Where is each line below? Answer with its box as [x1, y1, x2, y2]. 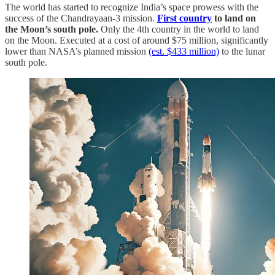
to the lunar [219, 45, 265, 56]
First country [157, 12, 212, 23]
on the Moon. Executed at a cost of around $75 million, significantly [5, 34, 268, 45]
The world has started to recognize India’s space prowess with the [5, 1, 258, 12]
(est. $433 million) [149, 45, 219, 56]
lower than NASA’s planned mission [5, 45, 149, 56]
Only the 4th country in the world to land [98, 23, 259, 34]
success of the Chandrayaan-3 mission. [5, 12, 157, 23]
